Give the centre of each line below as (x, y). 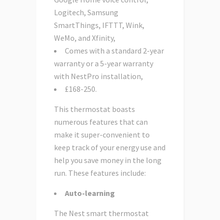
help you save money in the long (108, 160)
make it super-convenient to (102, 135)
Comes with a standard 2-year (114, 51)
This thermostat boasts (95, 109)
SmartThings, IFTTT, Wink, (99, 25)
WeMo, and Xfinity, (85, 38)
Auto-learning (90, 193)
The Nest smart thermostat (101, 213)
